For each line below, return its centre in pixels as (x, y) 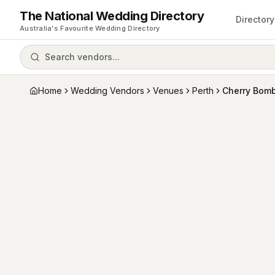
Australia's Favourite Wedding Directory (90, 28)
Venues (168, 91)
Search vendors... (82, 57)
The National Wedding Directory (112, 16)
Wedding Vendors (107, 91)
